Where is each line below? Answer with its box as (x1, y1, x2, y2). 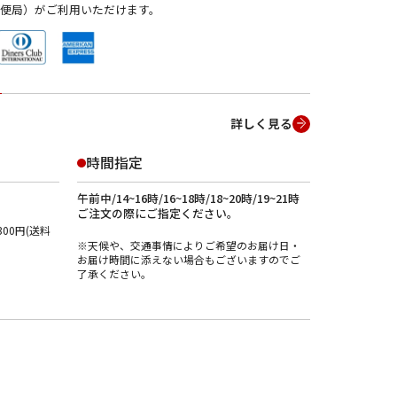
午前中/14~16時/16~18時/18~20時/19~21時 (76, 190, 300, 207)
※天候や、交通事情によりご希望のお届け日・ (76, 237, 300, 253)
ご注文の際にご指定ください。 (76, 205, 238, 222)
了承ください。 (76, 266, 152, 282)
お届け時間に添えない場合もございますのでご (76, 252, 300, 268)
